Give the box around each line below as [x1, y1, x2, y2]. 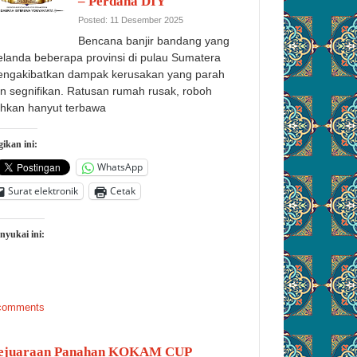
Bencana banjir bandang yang [78, 33, 229, 47]
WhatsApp [97, 160, 143, 175]
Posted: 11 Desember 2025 [78, 15, 183, 25]
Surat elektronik [8, 184, 78, 198]
